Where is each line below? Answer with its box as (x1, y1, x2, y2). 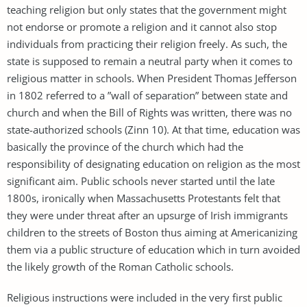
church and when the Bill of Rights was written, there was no (7, 105, 292, 119)
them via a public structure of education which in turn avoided (7, 242, 300, 256)
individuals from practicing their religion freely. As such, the (7, 36, 287, 51)
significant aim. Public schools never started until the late (7, 173, 275, 188)
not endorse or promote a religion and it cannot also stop (7, 19, 277, 34)
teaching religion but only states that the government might (7, 2, 286, 16)
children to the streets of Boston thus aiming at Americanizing (7, 225, 297, 239)
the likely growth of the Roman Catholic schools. (7, 259, 234, 273)
